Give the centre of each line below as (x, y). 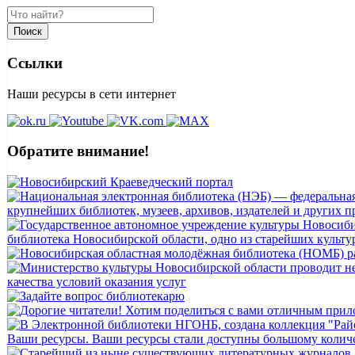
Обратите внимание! (78, 151)
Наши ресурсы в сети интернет (92, 94)
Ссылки (35, 63)
